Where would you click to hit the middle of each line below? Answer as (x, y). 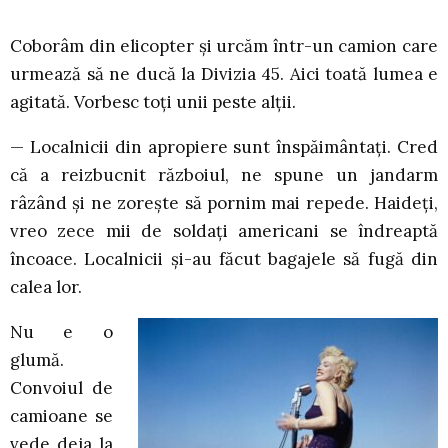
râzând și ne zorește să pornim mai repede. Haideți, (224, 203)
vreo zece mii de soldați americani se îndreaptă (224, 231)
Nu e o (61, 332)
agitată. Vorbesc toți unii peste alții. (153, 102)
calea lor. (46, 287)
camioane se (61, 416)
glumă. (37, 360)
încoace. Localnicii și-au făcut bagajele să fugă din (224, 259)
